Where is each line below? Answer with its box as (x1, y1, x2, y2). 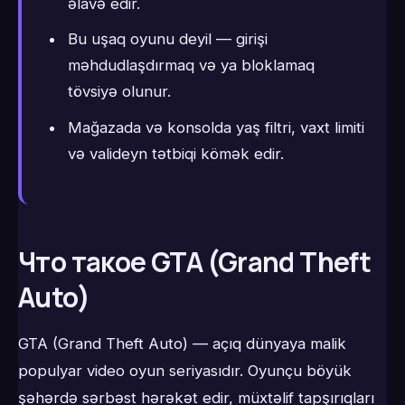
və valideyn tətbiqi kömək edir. (67, 144, 284, 163)
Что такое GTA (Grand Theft (18, 242, 372, 280)
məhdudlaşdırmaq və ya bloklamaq (67, 56, 315, 75)
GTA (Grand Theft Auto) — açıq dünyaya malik (18, 334, 346, 353)
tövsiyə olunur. (67, 82, 171, 101)
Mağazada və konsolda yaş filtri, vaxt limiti (67, 118, 364, 137)
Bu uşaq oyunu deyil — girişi (67, 30, 268, 49)
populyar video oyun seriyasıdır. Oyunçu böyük (18, 362, 352, 381)
